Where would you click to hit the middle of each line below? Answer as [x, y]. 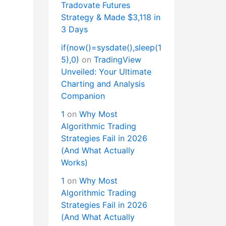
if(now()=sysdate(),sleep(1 [111, 48]
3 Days [74, 30]
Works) [74, 163]
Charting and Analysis [103, 84]
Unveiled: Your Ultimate [106, 72]
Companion [84, 96]
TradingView [118, 60]
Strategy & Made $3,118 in [111, 17]
